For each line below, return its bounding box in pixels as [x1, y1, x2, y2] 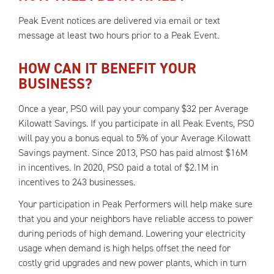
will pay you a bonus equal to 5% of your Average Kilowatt [18, 131, 251, 144]
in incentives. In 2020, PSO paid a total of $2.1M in [18, 161, 218, 174]
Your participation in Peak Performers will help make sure [18, 198, 253, 210]
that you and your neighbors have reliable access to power [18, 212, 253, 225]
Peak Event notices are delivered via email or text [18, 14, 220, 27]
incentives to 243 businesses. [18, 176, 135, 188]
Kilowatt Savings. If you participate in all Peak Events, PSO [18, 117, 254, 130]
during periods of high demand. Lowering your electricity [18, 227, 245, 240]
